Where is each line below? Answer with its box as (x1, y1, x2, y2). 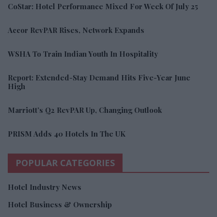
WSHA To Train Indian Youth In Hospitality (8, 48, 158, 59)
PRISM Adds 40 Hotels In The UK (8, 128, 125, 139)
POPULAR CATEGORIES (15, 156, 115, 169)
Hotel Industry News (8, 182, 81, 192)
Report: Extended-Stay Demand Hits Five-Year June (8, 72, 190, 82)
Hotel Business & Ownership (8, 199, 112, 209)
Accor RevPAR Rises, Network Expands (8, 25, 144, 35)
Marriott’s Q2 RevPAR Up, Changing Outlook (8, 105, 162, 115)
